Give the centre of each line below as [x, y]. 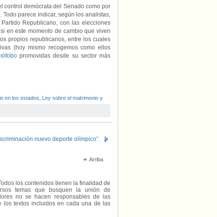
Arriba [96, 159]
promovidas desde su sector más [64, 56]
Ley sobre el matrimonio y [72, 98]
